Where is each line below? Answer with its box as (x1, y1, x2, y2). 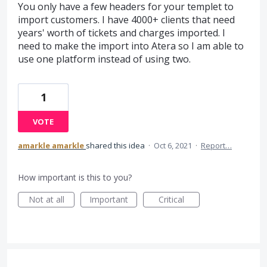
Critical (159, 193, 184, 205)
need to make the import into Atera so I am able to (18, 39, 244, 52)
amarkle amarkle (18, 139, 84, 151)
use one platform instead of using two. (18, 52, 191, 66)
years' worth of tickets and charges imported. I (18, 26, 225, 39)
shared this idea (86, 139, 147, 151)
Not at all (28, 193, 64, 205)
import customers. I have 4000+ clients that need (18, 13, 235, 26)
